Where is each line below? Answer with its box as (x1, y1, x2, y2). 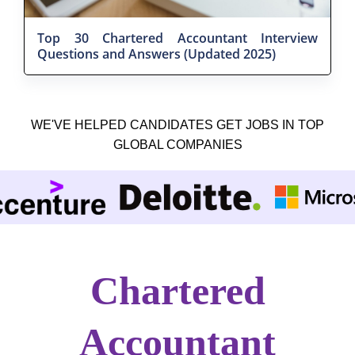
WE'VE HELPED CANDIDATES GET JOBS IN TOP (31, 117, 324, 132)
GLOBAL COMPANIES (113, 137, 242, 151)
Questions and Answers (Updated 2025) (37, 44, 276, 63)
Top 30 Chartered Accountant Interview (37, 29, 318, 47)
